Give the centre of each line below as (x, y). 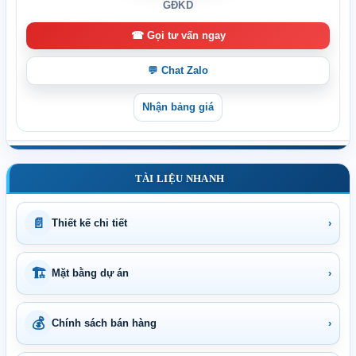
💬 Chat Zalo (178, 71)
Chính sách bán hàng (104, 323)
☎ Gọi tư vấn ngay (178, 36)
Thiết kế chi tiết (89, 223)
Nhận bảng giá (178, 108)
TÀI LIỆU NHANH (180, 178)
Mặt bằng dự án (90, 273)
